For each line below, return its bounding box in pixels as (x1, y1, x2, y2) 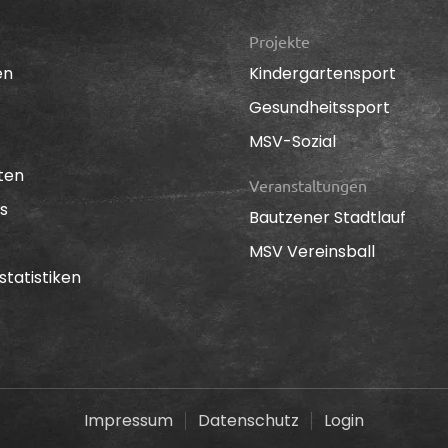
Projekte (249, 30, 310, 51)
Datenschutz (198, 408, 299, 432)
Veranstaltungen (249, 174, 367, 195)
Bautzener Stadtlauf (249, 205, 406, 229)
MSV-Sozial (249, 129, 336, 153)
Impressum (84, 408, 173, 432)
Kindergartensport (249, 61, 396, 85)
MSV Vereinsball (249, 239, 375, 263)
